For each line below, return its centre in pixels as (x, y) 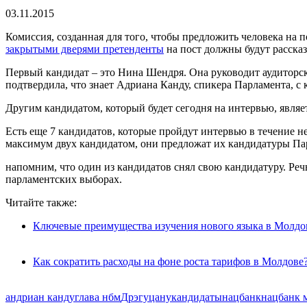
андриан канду (40, 297)
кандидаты (197, 297)
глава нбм (98, 297)
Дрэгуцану (146, 297)
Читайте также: (41, 202)
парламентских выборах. (64, 179)
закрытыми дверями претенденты (85, 49)
